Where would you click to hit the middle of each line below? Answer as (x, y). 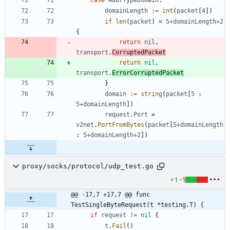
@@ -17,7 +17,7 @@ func (110, 194)
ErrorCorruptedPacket (148, 73)
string (151, 94)
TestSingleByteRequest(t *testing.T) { (137, 205)
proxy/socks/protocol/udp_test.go (88, 166)
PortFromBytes (121, 124)
